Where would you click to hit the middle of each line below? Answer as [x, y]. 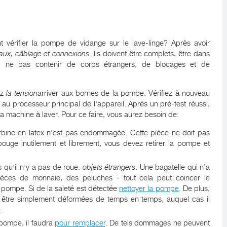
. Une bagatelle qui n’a [173, 167]
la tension [22, 93]
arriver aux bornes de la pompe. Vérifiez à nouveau [124, 93]
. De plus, [194, 188]
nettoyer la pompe [149, 188]
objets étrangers [109, 167]
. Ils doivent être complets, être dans [150, 54]
